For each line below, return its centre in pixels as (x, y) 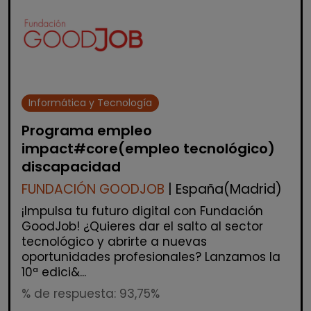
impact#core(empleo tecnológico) (148, 149)
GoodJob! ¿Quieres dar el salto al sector (142, 227)
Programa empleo (87, 131)
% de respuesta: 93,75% (91, 294)
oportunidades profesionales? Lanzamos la (151, 257)
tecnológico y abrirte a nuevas (114, 242)
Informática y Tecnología (91, 103)
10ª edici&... (54, 272)
